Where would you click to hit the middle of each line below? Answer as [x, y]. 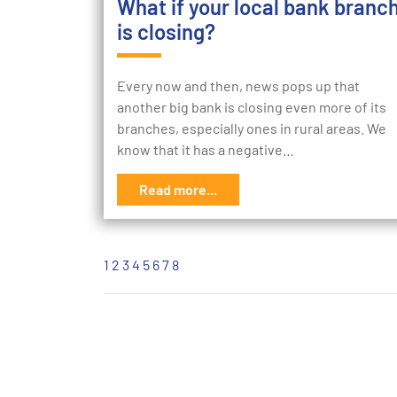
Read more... [178, 190]
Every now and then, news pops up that [238, 86]
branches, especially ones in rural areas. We [252, 128]
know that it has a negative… [206, 150]
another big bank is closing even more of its [252, 107]
